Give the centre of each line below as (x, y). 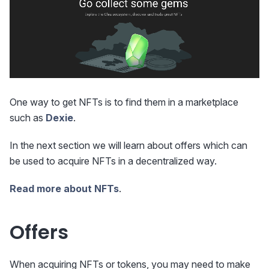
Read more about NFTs (64, 188)
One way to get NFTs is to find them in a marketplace (124, 102)
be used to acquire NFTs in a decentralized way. (113, 161)
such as (28, 117)
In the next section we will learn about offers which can (128, 145)
